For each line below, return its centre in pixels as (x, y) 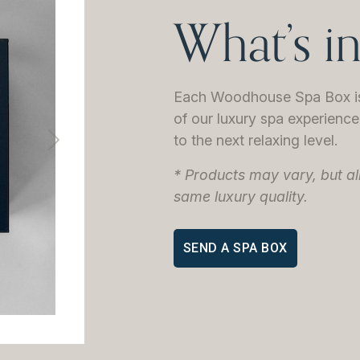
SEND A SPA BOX (235, 247)
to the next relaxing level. (255, 140)
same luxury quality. (240, 196)
